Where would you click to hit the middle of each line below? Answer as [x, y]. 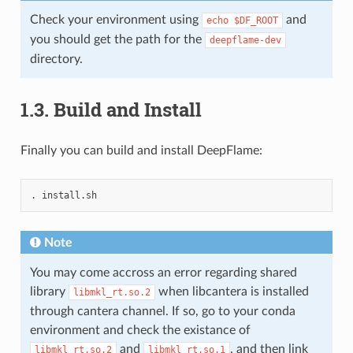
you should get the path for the [117, 39]
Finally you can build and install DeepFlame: [141, 150]
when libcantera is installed [232, 291]
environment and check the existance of [140, 330]
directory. [56, 59]
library [49, 291]
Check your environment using [115, 19]
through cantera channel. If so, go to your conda [162, 311]
